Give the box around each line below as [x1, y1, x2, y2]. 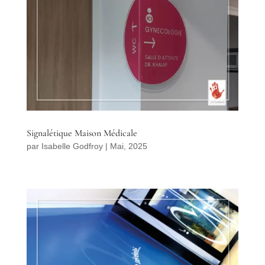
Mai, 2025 [109, 141, 147, 151]
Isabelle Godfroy [41, 141, 103, 151]
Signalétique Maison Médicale [26, 127, 137, 139]
